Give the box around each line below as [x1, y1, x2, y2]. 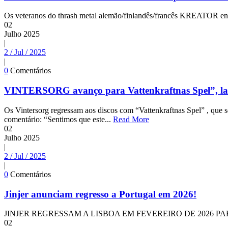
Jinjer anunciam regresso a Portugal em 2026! [4, 188, 196, 199]
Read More [113, 115, 149, 124]
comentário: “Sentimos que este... [4, 115, 113, 124]
